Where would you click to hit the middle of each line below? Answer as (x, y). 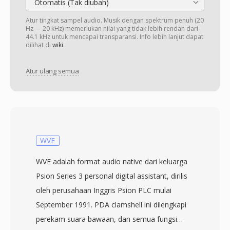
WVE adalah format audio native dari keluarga (112, 161)
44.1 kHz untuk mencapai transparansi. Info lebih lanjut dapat (114, 37)
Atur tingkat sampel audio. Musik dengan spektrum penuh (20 (115, 20)
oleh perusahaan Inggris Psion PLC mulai (104, 190)
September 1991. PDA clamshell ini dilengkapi (111, 205)
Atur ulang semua (52, 71)
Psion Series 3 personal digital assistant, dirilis (112, 176)
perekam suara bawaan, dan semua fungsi (107, 219)
